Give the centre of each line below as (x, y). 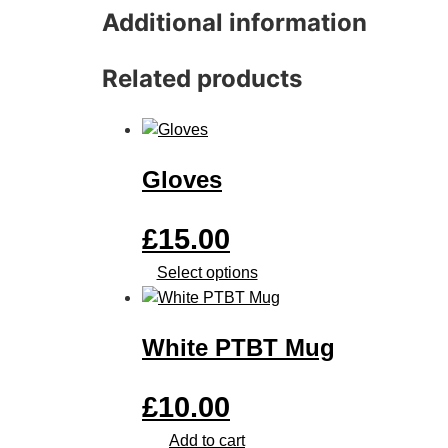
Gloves (182, 180)
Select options (207, 273)
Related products (202, 79)
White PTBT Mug (238, 347)
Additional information (234, 23)
